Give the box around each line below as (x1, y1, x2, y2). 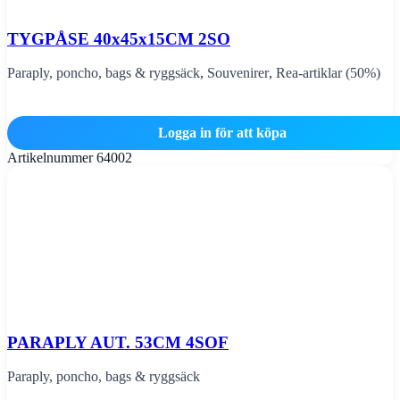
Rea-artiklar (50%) (276, 65, 380, 81)
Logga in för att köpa (158, 124, 287, 140)
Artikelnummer (7, 149, 96, 165)
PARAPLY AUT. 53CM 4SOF (7, 332, 229, 352)
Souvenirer (207, 65, 269, 81)
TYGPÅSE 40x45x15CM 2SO (7, 29, 230, 48)
